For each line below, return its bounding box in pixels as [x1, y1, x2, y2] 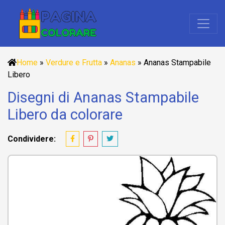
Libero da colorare [8, 106, 123, 123]
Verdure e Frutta [46, 58, 102, 67]
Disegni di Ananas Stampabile [8, 89, 199, 106]
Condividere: [8, 134, 56, 144]
